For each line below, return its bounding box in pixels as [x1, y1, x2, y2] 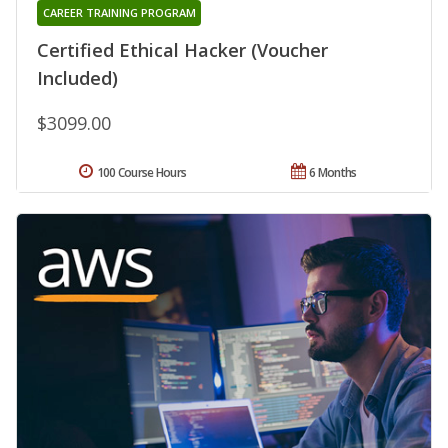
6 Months [309, 163, 357, 181]
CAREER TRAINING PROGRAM [42, 4, 196, 20]
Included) [37, 65, 118, 90]
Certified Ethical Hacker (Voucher [37, 37, 328, 62]
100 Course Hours [96, 163, 187, 181]
